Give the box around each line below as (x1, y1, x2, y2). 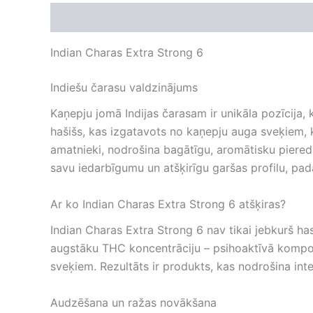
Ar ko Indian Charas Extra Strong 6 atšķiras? (50, 197, 286, 211)
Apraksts (50, 10, 100, 25)
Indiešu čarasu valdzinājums (50, 80, 198, 95)
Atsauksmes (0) (115, 10, 203, 25)
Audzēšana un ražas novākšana (50, 295, 217, 310)
